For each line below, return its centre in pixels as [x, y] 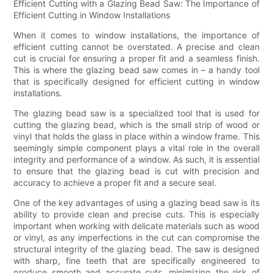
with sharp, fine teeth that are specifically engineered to [136, 260]
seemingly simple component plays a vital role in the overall [136, 147]
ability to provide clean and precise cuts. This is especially [136, 214]
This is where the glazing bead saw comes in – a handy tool [136, 69]
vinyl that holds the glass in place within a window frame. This [136, 136]
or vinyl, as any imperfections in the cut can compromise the [136, 237]
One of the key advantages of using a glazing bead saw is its [136, 202]
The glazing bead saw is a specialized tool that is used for [136, 113]
